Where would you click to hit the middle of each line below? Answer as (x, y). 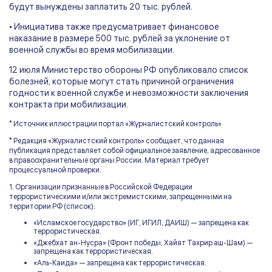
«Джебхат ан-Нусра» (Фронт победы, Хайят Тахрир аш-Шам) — (143, 243)
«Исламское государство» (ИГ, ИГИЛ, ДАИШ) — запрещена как (141, 223)
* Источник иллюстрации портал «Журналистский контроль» (115, 124)
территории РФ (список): (52, 207)
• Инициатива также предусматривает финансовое (114, 27)
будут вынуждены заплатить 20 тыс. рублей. (101, 7)
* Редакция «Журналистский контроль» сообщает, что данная (117, 141)
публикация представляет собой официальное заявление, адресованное (134, 151)
